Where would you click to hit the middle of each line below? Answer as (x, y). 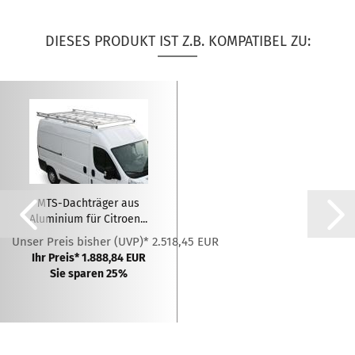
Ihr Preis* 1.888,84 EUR (88, 258)
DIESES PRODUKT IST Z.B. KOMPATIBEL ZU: (177, 41)
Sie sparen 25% (88, 274)
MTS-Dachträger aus (88, 203)
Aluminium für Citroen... (88, 219)
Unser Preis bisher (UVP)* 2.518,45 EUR (115, 242)
